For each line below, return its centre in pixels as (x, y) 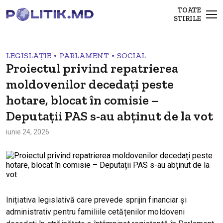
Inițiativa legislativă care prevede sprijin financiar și (96, 200)
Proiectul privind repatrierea (92, 68)
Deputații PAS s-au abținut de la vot (110, 116)
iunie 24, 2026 (28, 132)
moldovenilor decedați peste (90, 84)
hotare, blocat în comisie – (82, 100)
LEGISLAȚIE (29, 56)
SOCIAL (131, 56)
